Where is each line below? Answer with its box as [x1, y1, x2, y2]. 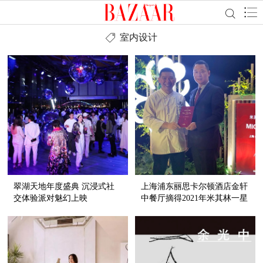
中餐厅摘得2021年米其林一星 [141, 194, 248, 203]
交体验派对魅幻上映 [14, 194, 88, 203]
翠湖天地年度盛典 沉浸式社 [14, 182, 115, 191]
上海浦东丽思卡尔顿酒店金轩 [141, 182, 248, 191]
